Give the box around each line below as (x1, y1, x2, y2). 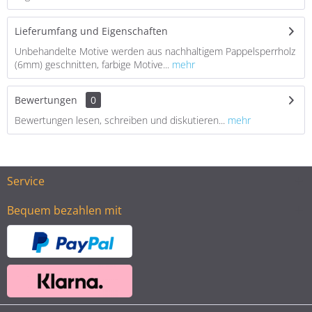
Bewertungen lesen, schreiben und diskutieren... (15, 114, 225, 127)
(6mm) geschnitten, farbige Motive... (15, 58, 169, 71)
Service (7, 173, 45, 189)
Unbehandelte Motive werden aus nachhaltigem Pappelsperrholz (15, 45, 295, 58)
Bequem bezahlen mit (7, 203, 122, 218)
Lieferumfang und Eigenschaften (15, 24, 168, 38)
